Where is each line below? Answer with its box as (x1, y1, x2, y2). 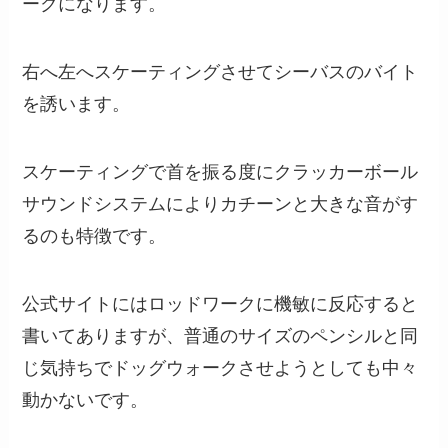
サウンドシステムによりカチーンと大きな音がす (22, 194, 419, 215)
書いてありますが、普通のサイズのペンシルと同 (22, 325, 419, 346)
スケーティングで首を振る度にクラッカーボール (22, 162, 419, 183)
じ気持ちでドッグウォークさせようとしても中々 (22, 357, 419, 378)
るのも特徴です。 (22, 226, 167, 247)
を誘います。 (22, 94, 131, 115)
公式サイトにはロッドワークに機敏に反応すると (22, 293, 419, 314)
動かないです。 (22, 389, 149, 410)
